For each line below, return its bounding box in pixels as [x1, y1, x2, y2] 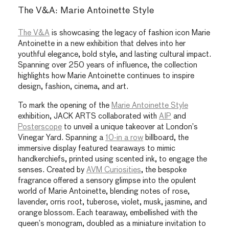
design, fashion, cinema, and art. [18, 83, 128, 91]
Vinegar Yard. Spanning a [18, 133, 105, 142]
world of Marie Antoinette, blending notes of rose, [18, 187, 190, 195]
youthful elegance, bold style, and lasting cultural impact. [18, 51, 211, 59]
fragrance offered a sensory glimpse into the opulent [18, 176, 196, 185]
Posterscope [18, 123, 62, 131]
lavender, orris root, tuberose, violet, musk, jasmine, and [18, 198, 207, 206]
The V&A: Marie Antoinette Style [18, 6, 154, 16]
